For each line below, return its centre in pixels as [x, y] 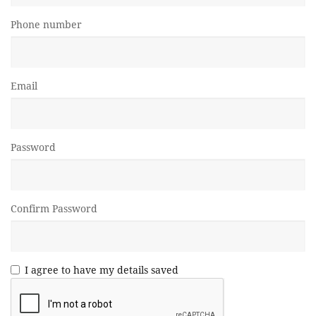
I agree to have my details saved [102, 270]
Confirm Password [54, 209]
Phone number [46, 25]
